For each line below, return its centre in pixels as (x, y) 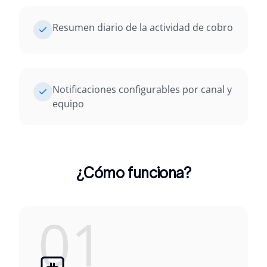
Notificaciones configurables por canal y (142, 89)
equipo (68, 104)
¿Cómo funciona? (133, 173)
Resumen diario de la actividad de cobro (143, 27)
